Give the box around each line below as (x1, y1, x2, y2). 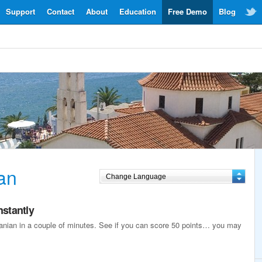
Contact (47, 6, 74, 17)
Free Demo (168, 6, 207, 17)
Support (6, 6, 35, 17)
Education (119, 6, 156, 17)
